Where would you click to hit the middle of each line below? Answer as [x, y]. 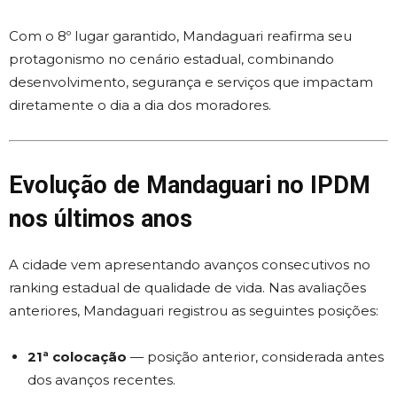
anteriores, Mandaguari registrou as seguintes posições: [194, 311]
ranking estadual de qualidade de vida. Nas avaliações [187, 288]
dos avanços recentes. [101, 380]
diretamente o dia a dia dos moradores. [140, 105]
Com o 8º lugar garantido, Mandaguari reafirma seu [180, 36]
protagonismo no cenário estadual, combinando [171, 59]
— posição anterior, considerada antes [255, 357]
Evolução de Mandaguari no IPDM [190, 185]
